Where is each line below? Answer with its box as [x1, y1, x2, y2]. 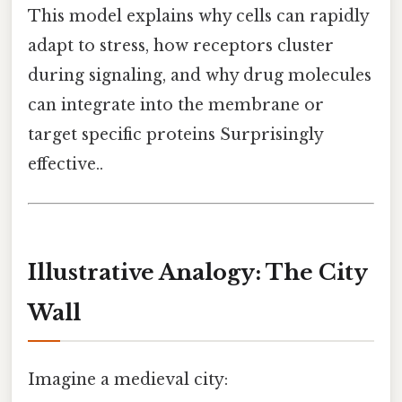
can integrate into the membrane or [28, 95, 324, 116]
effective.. [28, 154, 103, 175]
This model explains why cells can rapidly [28, 6, 369, 27]
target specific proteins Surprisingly [28, 125, 323, 145]
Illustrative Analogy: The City [28, 259, 368, 286]
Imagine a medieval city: [28, 370, 228, 390]
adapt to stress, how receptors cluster [28, 36, 334, 57]
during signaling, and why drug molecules [28, 66, 371, 86]
